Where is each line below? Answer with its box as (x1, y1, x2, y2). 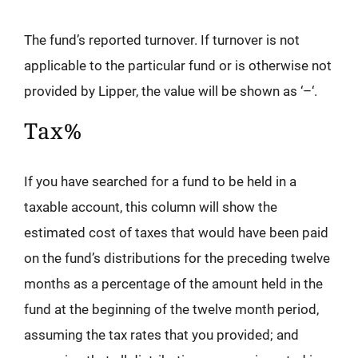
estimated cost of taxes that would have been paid (24, 225, 328, 241)
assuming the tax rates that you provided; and (24, 327, 299, 344)
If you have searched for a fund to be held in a (24, 173, 296, 190)
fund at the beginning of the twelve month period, (24, 301, 319, 318)
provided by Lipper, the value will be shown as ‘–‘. (24, 83, 317, 100)
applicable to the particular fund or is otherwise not (24, 58, 332, 74)
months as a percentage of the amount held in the (24, 276, 323, 292)
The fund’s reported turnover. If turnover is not (24, 32, 300, 49)
